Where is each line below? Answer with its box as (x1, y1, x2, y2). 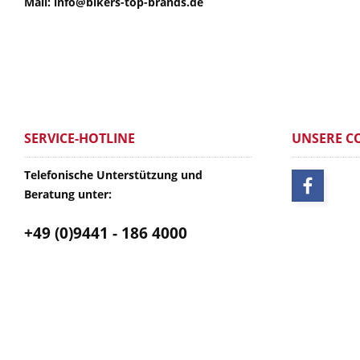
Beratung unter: (24, 186, 112, 202)
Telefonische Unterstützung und (24, 166, 202, 182)
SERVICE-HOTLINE (24, 129, 135, 147)
